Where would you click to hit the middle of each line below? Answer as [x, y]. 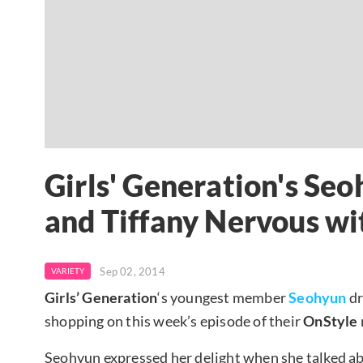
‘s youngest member [223, 297]
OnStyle [331, 320]
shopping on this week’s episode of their [174, 320]
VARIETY [68, 270]
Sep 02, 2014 [132, 271]
